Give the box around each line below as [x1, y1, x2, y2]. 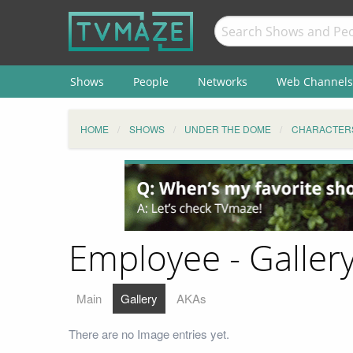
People [132, 73, 169, 89]
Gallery [121, 289, 158, 307]
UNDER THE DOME [184, 122, 271, 136]
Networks [197, 73, 247, 89]
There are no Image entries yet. [69, 325, 229, 342]
